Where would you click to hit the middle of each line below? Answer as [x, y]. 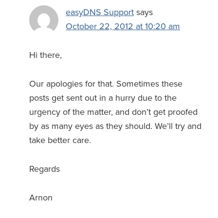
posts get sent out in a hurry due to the [103, 98]
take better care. [60, 140]
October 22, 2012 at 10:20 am [123, 26]
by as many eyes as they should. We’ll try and [115, 126]
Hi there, [45, 55]
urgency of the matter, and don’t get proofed [113, 112]
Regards [45, 169]
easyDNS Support [100, 12]
